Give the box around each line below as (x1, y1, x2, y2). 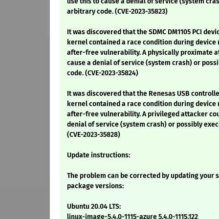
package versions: (67, 182, 124, 191)
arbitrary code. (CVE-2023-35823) (67, 7, 168, 16)
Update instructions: (67, 151, 130, 160)
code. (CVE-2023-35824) (67, 69, 138, 78)
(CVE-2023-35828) (67, 131, 120, 139)
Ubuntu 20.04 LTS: (67, 202, 121, 211)
